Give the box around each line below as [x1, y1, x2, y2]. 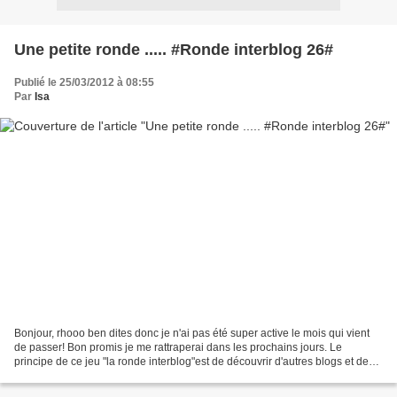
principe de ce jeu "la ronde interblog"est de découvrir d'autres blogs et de [14, 355, 369, 369]
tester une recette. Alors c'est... [14, 370, 160, 383]
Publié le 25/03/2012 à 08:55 [14, 75, 154, 89]
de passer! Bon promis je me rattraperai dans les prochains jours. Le [14, 341, 342, 354]
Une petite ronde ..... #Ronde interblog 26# [14, 40, 333, 58]
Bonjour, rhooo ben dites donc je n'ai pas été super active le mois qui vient [14, 327, 370, 340]
